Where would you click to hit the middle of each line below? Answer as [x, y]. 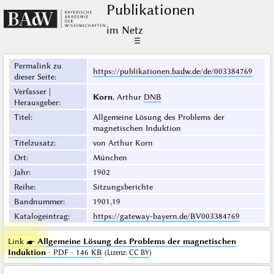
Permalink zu [38, 66]
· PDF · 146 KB [74, 252]
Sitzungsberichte [123, 187]
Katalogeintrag [41, 216]
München [110, 157]
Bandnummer [38, 202]
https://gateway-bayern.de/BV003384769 [166, 216]
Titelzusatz [34, 143]
